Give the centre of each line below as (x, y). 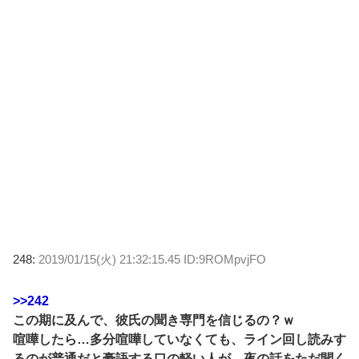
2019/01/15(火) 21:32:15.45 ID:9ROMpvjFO (152, 260)
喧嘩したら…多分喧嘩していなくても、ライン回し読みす (179, 340)
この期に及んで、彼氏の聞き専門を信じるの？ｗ (154, 321)
